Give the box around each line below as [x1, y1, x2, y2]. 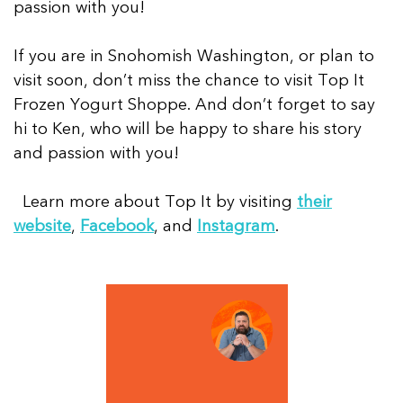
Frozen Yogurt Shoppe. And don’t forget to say [13, 94, 375, 117]
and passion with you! [13, 142, 179, 166]
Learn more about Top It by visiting [13, 191, 297, 214]
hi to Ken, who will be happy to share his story [13, 118, 362, 141]
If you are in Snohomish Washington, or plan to [13, 45, 374, 68]
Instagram [197, 215, 275, 238]
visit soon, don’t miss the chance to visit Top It [13, 69, 364, 93]
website [13, 215, 71, 238]
